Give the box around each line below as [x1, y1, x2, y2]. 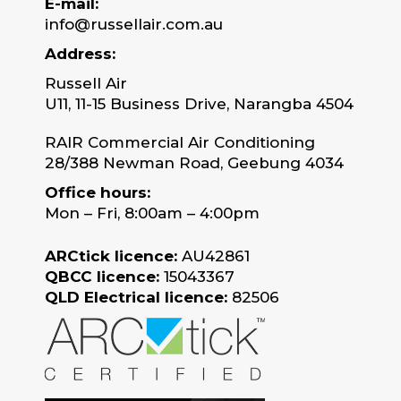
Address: [45, 45, 115, 64]
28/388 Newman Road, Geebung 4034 [45, 154, 344, 173]
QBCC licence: [45, 268, 159, 286]
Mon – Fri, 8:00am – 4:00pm [45, 204, 260, 223]
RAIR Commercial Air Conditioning [45, 133, 315, 152]
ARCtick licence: [45, 247, 177, 266]
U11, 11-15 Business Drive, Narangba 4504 [45, 95, 354, 114]
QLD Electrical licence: [45, 288, 227, 307]
